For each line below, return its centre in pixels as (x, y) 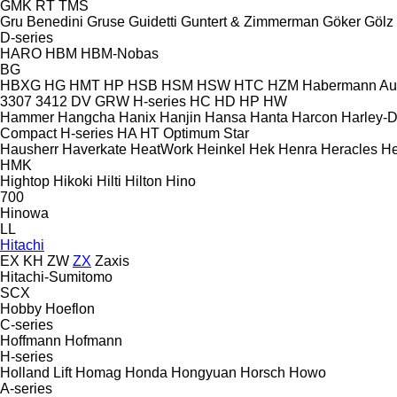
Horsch (263, 372)
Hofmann (93, 340)
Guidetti (153, 21)
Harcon (315, 117)
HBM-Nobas (120, 53)
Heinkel (221, 149)
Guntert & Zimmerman (250, 21)
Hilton (144, 181)
